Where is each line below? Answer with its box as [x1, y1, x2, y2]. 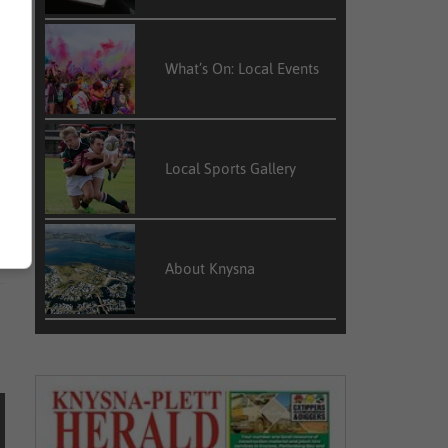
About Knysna [165, 260, 256, 277]
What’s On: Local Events [165, 60, 320, 77]
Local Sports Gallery [165, 160, 297, 177]
